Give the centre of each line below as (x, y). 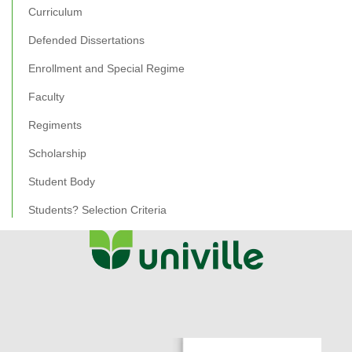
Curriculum (55, 12)
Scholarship (57, 154)
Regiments (55, 125)
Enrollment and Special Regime (106, 69)
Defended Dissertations (86, 40)
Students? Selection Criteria (97, 210)
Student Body (62, 182)
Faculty (46, 97)
